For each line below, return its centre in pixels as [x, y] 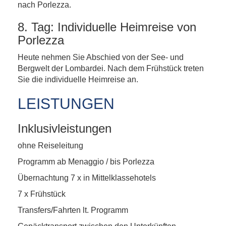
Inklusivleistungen [65, 128]
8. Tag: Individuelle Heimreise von [107, 27]
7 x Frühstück [42, 194]
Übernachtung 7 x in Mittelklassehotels [87, 178]
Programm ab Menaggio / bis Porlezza [86, 162]
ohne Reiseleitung [50, 146]
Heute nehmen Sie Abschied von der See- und [101, 57]
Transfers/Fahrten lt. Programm [73, 210]
